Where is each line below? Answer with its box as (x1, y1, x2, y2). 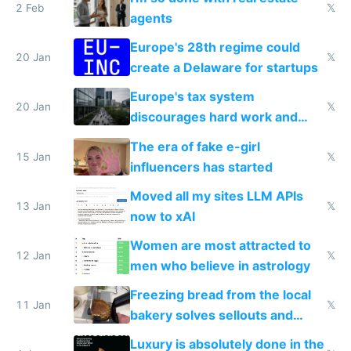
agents (129, 9, 172, 26)
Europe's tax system (129, 89, 255, 105)
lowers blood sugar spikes (129, 327, 291, 344)
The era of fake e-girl (129, 138, 260, 154)
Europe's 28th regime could (129, 39, 300, 56)
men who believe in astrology (129, 257, 310, 273)
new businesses (129, 129, 230, 146)
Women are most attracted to (129, 237, 311, 253)
